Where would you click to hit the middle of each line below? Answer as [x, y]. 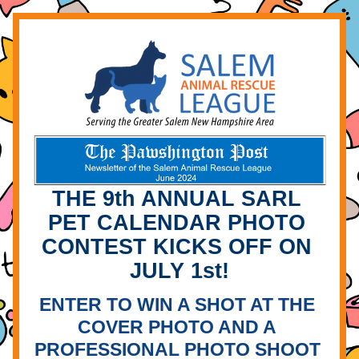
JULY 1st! [179, 271]
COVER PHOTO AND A [177, 327]
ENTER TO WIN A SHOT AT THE [177, 305]
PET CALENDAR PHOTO [176, 223]
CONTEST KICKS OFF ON [176, 247]
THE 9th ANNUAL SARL [176, 199]
